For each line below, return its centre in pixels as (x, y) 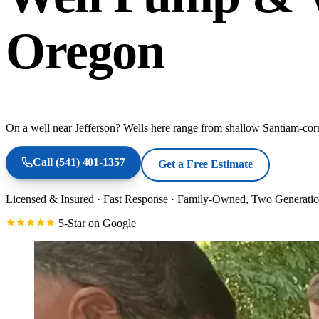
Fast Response (136, 199)
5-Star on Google (96, 224)
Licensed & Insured (50, 199)
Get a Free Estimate (205, 164)
